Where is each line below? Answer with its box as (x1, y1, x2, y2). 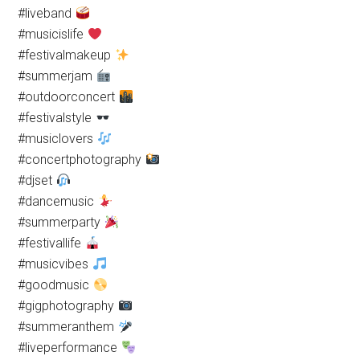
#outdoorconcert (18, 89, 119, 104)
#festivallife (18, 235, 85, 251)
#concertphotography (18, 152, 145, 167)
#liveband (18, 6, 76, 21)
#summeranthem (18, 319, 118, 334)
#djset (18, 173, 56, 188)
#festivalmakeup (18, 47, 115, 63)
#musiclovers (18, 131, 97, 146)
